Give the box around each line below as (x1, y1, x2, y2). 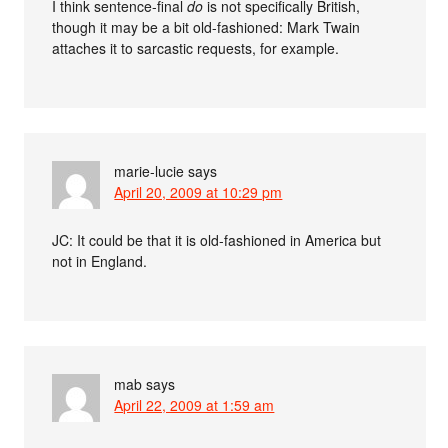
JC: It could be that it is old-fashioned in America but (52, 229, 382, 250)
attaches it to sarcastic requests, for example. (52, 37, 340, 58)
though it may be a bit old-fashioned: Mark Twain (52, 16, 361, 37)
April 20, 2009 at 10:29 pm (114, 181, 283, 202)
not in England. (52, 250, 148, 271)
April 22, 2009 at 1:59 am (114, 394, 275, 415)
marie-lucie (114, 160, 185, 181)
